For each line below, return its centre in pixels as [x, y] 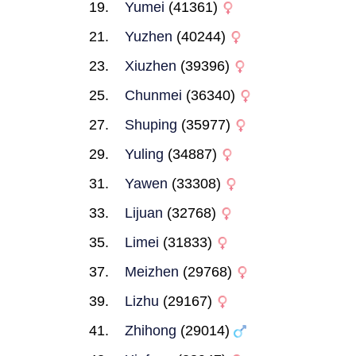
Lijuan [144, 213]
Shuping [151, 125]
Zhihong [151, 331]
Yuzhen [149, 37]
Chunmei [153, 95]
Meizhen [152, 272]
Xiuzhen [151, 66]
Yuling [144, 154]
